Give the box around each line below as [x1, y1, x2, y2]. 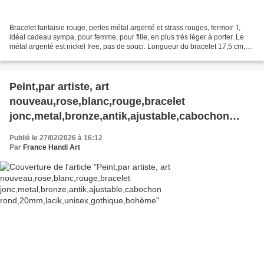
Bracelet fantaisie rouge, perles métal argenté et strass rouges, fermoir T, [9, 24, 240, 32]
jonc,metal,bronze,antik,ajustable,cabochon [9, 110, 229, 123]
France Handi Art [23, 143, 80, 152]
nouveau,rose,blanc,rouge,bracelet [9, 95, 185, 108]
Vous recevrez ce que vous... [9, 52, 101, 61]
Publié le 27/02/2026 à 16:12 [9, 134, 103, 143]
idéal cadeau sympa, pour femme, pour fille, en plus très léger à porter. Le [9, 33, 244, 42]
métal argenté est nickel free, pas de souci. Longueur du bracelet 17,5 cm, [9, 42, 245, 51]
